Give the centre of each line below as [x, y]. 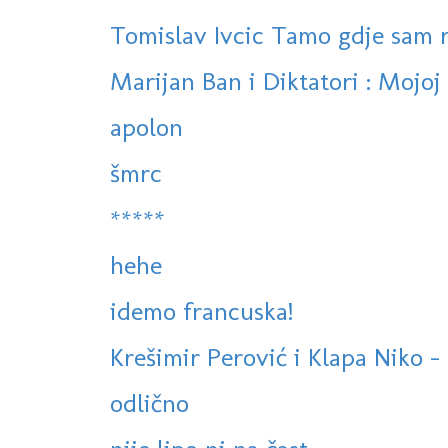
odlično [149, 403]
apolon [146, 127]
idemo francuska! [201, 311]
